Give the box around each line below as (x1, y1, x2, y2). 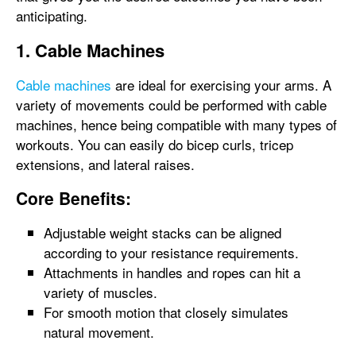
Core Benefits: (16, 186, 131, 210)
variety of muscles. (44, 282, 157, 302)
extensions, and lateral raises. (16, 154, 195, 174)
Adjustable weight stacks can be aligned (44, 222, 281, 242)
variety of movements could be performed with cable (16, 95, 327, 114)
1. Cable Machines (16, 37, 164, 63)
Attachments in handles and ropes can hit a (44, 262, 300, 282)
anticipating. (16, 6, 91, 25)
